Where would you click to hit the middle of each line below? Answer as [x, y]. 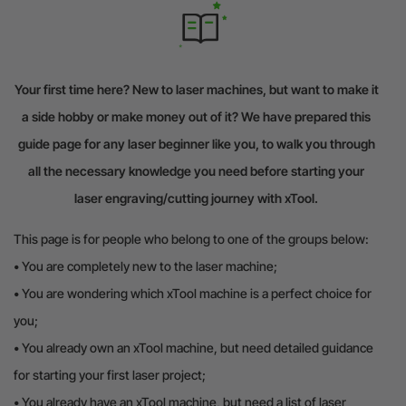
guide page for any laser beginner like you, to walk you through [196, 143]
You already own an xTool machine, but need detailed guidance [198, 347]
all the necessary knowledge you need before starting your [196, 170]
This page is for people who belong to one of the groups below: [191, 238]
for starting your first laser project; [110, 374]
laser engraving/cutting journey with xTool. [196, 198]
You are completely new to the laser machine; [150, 266]
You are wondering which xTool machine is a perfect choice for [197, 293]
